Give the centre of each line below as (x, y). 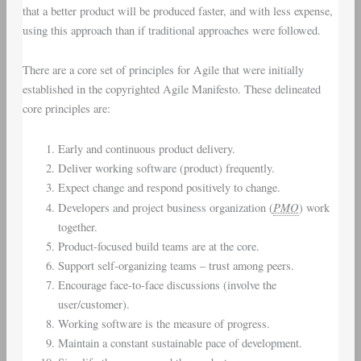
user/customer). (93, 304)
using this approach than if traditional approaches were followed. (171, 30)
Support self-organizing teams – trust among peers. (176, 265)
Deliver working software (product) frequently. (166, 168)
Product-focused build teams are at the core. (158, 246)
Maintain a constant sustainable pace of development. (180, 342)
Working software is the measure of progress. (164, 323)
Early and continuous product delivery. (146, 148)
